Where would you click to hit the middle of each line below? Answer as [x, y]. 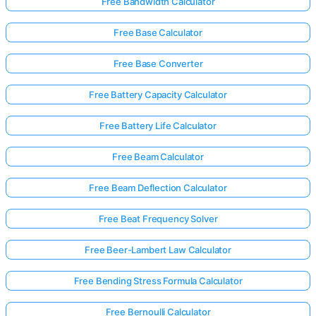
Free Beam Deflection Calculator [158, 187]
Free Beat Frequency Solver [158, 218]
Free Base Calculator [158, 32]
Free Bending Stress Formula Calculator [158, 280]
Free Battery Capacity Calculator [158, 94]
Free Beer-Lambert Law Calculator [158, 249]
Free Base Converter [158, 63]
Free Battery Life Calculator [158, 125]
